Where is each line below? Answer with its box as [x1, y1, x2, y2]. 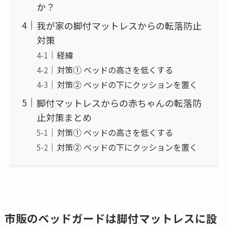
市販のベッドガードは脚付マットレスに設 [4, 210, 217, 226]
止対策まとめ [36, 110, 92, 124]
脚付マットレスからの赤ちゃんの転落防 [36, 96, 202, 109]
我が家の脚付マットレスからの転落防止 [36, 18, 202, 32]
